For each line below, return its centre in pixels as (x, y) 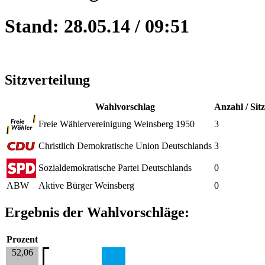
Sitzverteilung (47, 80)
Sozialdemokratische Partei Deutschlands (115, 167)
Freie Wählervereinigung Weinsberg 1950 (117, 124)
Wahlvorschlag (125, 106)
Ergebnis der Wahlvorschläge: (97, 212)
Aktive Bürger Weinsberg (86, 185)
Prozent (22, 239)
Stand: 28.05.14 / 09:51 (97, 26)
